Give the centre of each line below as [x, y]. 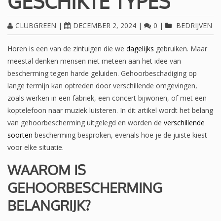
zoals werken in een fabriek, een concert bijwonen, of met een [107, 98]
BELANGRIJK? [49, 205]
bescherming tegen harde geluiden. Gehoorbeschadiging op [102, 74]
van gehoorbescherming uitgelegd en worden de [86, 123]
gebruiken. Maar [181, 49]
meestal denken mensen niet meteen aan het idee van [94, 61]
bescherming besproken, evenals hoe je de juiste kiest [120, 135]
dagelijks [140, 49]
